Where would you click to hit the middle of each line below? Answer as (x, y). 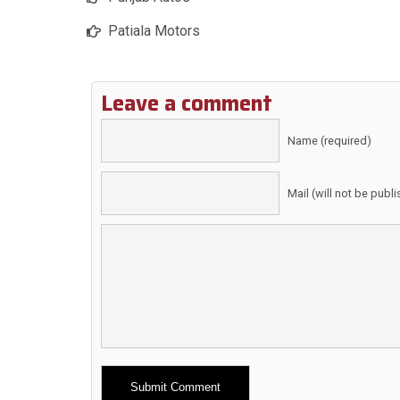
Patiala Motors (154, 31)
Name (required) (329, 141)
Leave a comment (187, 104)
